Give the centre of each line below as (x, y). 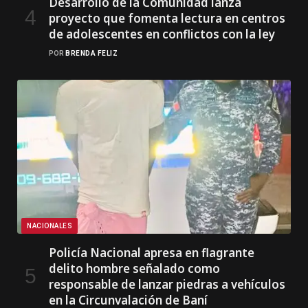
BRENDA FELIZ (91, 53)
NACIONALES (49, 225)
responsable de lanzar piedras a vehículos (167, 284)
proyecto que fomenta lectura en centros (167, 18)
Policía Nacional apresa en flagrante (152, 252)
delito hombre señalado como (134, 268)
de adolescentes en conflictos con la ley (162, 34)
